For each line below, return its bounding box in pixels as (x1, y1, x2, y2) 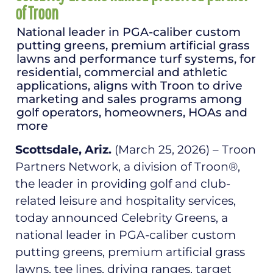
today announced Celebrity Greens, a (15, 211, 228, 225)
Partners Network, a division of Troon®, (15, 160, 240, 174)
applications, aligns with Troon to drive (16, 79, 243, 93)
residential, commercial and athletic (16, 65, 227, 80)
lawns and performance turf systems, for (16, 52, 256, 66)
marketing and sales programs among (16, 92, 242, 107)
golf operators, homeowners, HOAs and (16, 105, 247, 120)
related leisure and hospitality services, (15, 194, 236, 208)
